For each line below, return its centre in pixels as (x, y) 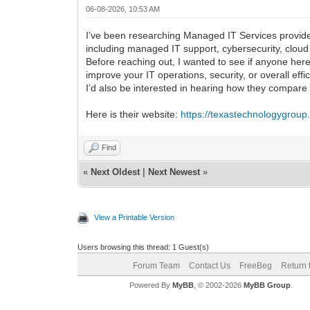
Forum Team (156, 265)
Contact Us (209, 265)
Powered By (151, 285)
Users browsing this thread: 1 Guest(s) (144, 247)
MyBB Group (267, 285)
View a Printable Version (135, 217)
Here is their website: (134, 114)
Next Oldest (116, 172)
